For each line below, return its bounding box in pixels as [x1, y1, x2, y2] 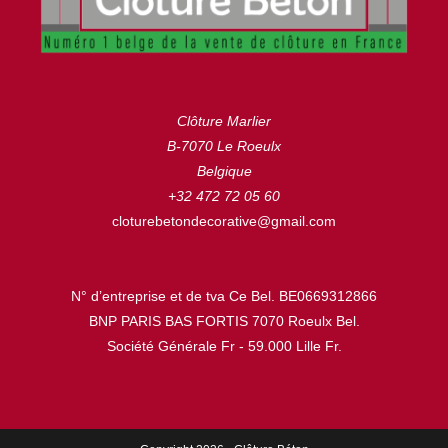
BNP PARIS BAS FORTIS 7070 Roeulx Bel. [88, 312, 360, 329]
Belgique [196, 162, 252, 179]
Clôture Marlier [177, 112, 271, 129]
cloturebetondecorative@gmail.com [112, 212, 336, 229]
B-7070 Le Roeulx [167, 137, 281, 154]
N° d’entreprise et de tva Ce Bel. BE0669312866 [71, 287, 377, 304]
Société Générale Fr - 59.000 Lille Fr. [106, 337, 342, 354]
